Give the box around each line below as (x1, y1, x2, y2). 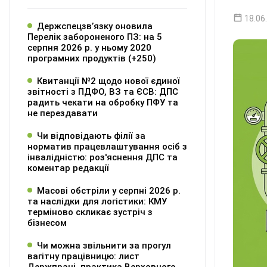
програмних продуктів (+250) (27, 53, 156, 64)
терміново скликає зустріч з (27, 207, 153, 218)
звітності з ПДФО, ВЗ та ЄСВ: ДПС (27, 86, 178, 97)
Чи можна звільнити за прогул (37, 240, 171, 251)
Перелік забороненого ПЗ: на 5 (27, 32, 162, 42)
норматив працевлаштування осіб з (27, 141, 187, 152)
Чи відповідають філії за (37, 131, 145, 141)
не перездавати (27, 108, 98, 119)
